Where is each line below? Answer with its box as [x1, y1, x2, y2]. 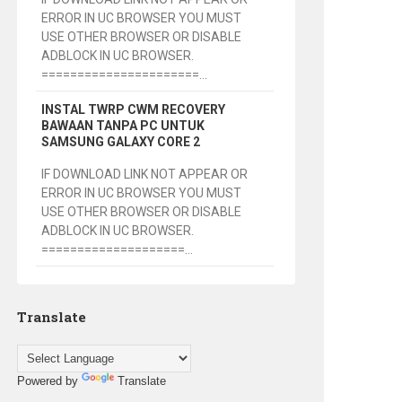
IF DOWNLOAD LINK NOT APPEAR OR [41, 167, 249, 182]
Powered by [16, 374, 82, 389]
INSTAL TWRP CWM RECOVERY [41, 102, 226, 118]
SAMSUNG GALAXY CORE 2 [41, 135, 201, 150]
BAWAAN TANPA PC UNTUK [41, 118, 205, 134]
